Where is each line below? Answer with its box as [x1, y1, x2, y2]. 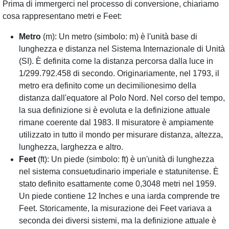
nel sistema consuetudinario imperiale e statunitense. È [19, 167, 219, 176]
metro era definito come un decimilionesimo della [19, 81, 196, 90]
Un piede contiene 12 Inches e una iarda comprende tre [19, 192, 220, 200]
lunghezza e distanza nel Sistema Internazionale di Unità [19, 44, 225, 53]
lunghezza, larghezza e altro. [19, 143, 123, 151]
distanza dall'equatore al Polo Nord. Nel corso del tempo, [19, 94, 225, 102]
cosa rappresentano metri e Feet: [3, 12, 122, 20]
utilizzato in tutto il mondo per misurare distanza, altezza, [19, 130, 223, 139]
